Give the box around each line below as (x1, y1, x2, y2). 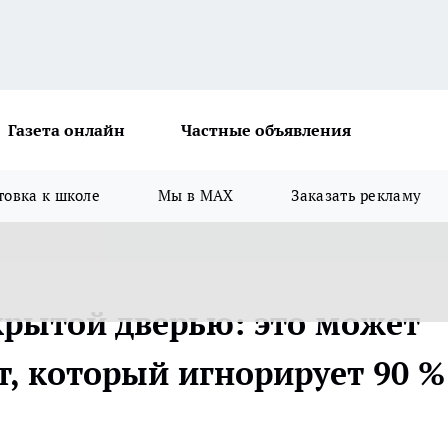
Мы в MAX (158, 186, 234, 205)
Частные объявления (181, 120, 351, 140)
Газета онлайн (8, 120, 125, 140)
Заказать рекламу (291, 186, 422, 205)
